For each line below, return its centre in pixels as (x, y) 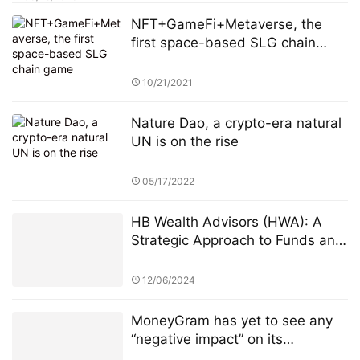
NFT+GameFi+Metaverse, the (226, 25)
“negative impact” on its (207, 339)
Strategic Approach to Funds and (237, 240)
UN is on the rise (184, 142)
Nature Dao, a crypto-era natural (236, 123)
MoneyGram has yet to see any (231, 320)
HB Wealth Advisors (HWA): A (226, 222)
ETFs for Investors (189, 259)
